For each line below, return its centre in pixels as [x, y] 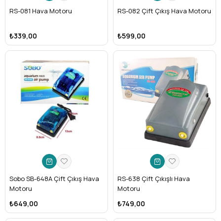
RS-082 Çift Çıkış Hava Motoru [164, 11]
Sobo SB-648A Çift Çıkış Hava [54, 179]
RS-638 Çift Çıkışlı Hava [154, 179]
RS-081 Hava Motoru [41, 11]
